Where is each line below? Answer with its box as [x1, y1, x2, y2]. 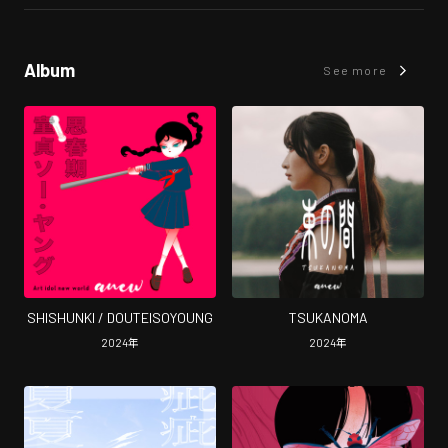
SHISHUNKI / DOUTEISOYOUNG [27, 309, 213, 326]
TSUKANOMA [288, 309, 368, 326]
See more [323, 63, 387, 77]
